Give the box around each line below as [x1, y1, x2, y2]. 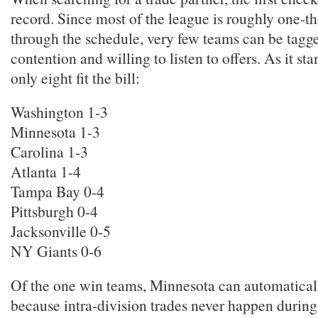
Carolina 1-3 [11, 141, 88, 162]
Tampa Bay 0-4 [11, 181, 104, 202]
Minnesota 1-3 [11, 121, 100, 142]
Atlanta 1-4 [11, 161, 81, 182]
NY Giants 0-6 [11, 241, 102, 261]
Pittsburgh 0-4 [11, 201, 98, 221]
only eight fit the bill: [11, 67, 140, 88]
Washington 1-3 [11, 102, 108, 122]
